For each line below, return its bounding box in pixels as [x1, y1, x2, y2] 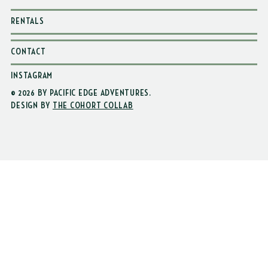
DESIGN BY [11, 150, 53, 159]
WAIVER [11, 41, 38, 50]
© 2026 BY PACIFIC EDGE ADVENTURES [11, 137, 150, 146]
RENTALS [11, 65, 44, 74]
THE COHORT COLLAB [52, 150, 133, 159]
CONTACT [11, 96, 46, 105]
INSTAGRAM [11, 120, 53, 129]
